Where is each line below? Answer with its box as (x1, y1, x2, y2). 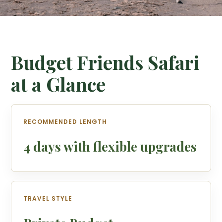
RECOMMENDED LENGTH (23, 117, 108, 126)
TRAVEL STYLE (23, 194, 73, 203)
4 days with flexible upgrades (23, 138, 197, 155)
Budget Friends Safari (11, 50, 200, 75)
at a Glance (11, 71, 106, 97)
